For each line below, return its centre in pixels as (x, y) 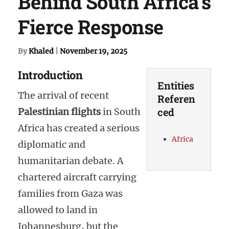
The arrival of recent (63, 96)
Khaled (41, 51)
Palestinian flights (59, 112)
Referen (176, 98)
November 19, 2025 (94, 51)
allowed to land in (58, 210)
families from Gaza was (70, 194)
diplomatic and (52, 145)
